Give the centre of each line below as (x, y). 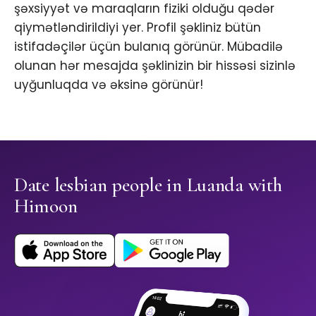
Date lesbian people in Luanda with (148, 185)
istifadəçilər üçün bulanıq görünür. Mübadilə (148, 47)
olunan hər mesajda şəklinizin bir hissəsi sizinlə (155, 66)
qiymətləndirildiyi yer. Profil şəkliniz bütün (138, 28)
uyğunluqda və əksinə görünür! (109, 85)
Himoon (46, 206)
